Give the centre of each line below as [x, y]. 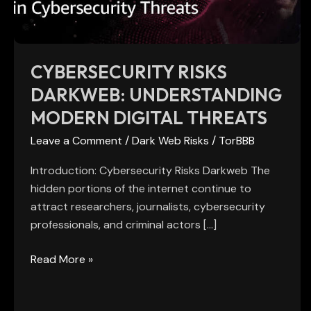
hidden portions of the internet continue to [141, 189]
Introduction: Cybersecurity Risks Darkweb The [150, 171]
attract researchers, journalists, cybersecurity [148, 207]
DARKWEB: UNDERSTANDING [156, 95]
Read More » [62, 260]
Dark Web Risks [170, 141]
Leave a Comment [76, 141]
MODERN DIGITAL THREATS [149, 118]
